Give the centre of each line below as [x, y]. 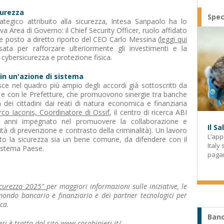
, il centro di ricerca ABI [148, 112]
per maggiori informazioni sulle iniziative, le [117, 186]
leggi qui [174, 39]
